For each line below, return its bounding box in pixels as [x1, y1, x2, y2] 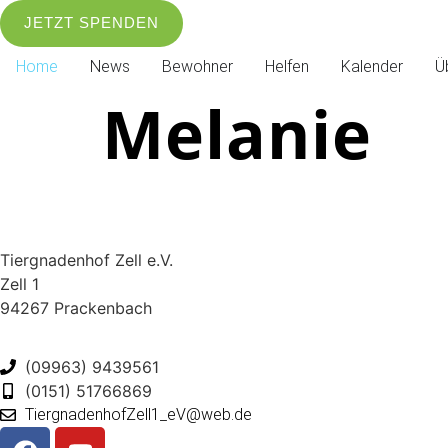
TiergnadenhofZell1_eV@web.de [25, 405, 252, 424]
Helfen [265, 57, 309, 76]
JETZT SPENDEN [24, 15, 159, 31]
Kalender [341, 57, 403, 76]
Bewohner [162, 57, 233, 76]
